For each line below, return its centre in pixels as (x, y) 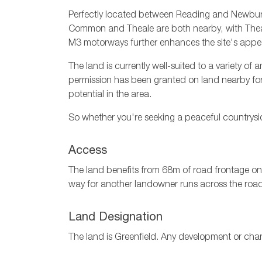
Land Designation (116, 218)
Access (88, 152)
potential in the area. (110, 96)
